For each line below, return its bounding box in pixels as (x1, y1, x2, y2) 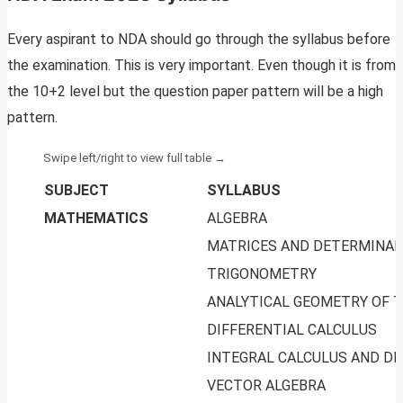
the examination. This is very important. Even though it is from (7, 57, 396, 75)
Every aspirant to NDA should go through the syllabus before (7, 31, 390, 49)
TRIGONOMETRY (207, 265, 317, 283)
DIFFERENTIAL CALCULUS (207, 321, 381, 339)
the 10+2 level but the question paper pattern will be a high (7, 83, 383, 101)
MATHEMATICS (44, 210, 148, 228)
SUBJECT (44, 182, 109, 200)
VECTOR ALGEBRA (207, 377, 326, 395)
